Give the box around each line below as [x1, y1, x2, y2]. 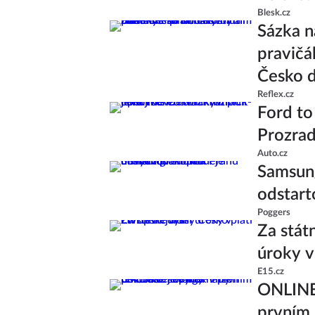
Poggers [257, 207, 290, 217]
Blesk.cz [257, 8, 290, 18]
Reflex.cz [257, 89, 294, 99]
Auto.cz [257, 148, 288, 158]
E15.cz [257, 266, 284, 276]
